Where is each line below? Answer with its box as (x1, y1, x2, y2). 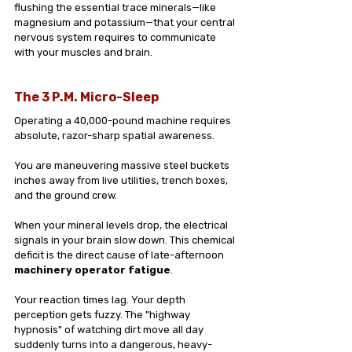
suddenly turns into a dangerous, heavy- (14, 339, 212, 350)
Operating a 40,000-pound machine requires (14, 115, 233, 126)
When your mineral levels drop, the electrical (14, 219, 230, 231)
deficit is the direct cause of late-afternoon (14, 249, 226, 261)
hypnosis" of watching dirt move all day (14, 324, 206, 335)
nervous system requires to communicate (14, 31, 218, 43)
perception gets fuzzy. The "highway (14, 309, 192, 321)
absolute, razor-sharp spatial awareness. (14, 130, 217, 141)
